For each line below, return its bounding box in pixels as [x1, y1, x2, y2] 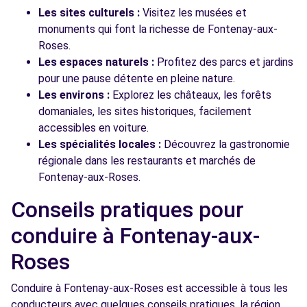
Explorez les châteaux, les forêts [110, 88, 271, 101]
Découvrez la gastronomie [161, 138, 290, 151]
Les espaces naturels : [38, 56, 154, 69]
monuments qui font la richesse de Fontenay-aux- [38, 23, 278, 36]
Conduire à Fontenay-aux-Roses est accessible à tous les [11, 282, 288, 295]
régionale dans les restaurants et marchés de [38, 154, 256, 167]
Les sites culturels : [38, 6, 140, 19]
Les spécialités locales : [38, 138, 161, 151]
